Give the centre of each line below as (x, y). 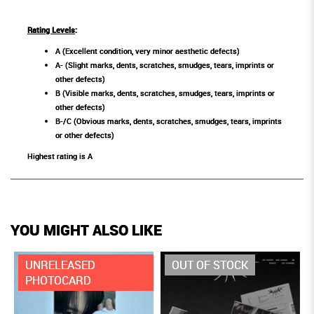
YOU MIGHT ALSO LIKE (86, 230)
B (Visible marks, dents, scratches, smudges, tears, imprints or (165, 93)
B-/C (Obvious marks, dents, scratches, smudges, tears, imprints (169, 121)
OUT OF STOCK (210, 265)
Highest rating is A (60, 156)
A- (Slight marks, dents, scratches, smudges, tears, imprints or (165, 65)
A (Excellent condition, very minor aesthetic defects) (148, 51)
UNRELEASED (60, 265)
